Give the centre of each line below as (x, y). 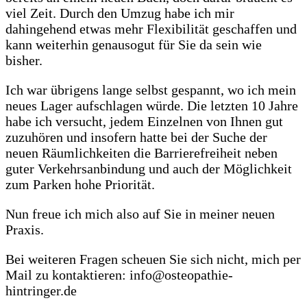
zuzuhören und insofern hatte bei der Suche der (136, 137)
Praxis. (25, 229)
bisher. (24, 60)
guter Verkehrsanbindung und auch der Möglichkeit (149, 168)
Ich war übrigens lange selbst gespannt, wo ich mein (151, 89)
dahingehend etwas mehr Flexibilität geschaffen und (151, 28)
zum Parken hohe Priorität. (80, 184)
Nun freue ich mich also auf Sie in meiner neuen (140, 213)
